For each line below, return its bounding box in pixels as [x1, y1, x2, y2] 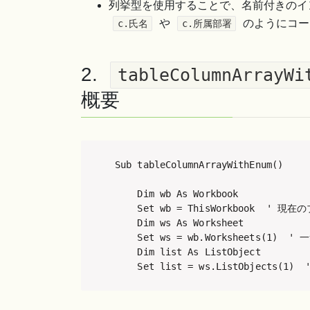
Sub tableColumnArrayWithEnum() [115, 158, 283, 170]
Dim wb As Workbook [115, 188, 239, 199]
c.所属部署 [181, 17, 232, 29]
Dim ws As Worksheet [115, 217, 244, 228]
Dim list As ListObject [115, 246, 261, 257]
